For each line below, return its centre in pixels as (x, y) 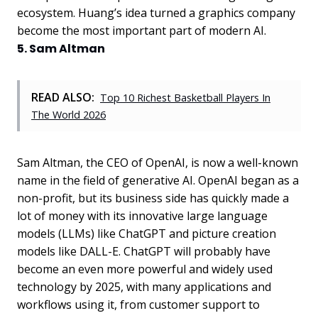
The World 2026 (68, 114)
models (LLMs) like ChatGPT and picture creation (147, 233)
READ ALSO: (63, 97)
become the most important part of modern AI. (142, 30)
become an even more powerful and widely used (145, 269)
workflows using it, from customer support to (138, 304)
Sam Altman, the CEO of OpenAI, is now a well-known (158, 162)
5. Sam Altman (61, 48)
